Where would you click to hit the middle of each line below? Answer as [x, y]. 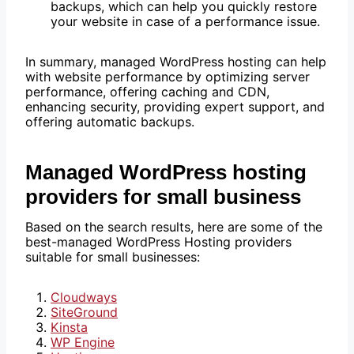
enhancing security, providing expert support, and [175, 107]
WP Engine [83, 343]
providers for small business [163, 197]
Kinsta [69, 328]
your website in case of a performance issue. [185, 22]
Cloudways [84, 298]
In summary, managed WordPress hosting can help [176, 62]
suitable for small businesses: [113, 257]
